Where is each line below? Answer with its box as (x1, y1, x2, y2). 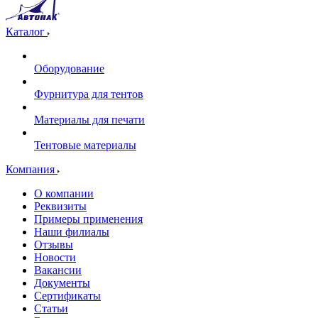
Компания (6, 163, 57, 175)
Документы (34, 277, 90, 289)
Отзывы (34, 238, 73, 251)
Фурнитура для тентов (34, 88, 143, 100)
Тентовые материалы (34, 139, 136, 151)
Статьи (34, 302, 68, 314)
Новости (34, 251, 76, 263)
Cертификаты (34, 290, 101, 302)
